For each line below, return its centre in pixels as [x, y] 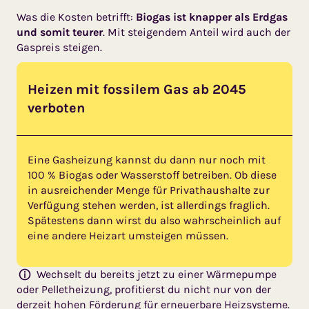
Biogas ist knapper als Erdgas [212, 17]
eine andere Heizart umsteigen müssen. [128, 235]
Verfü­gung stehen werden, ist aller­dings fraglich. [149, 205]
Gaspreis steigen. [59, 47]
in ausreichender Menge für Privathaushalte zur [149, 190]
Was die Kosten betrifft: [76, 17]
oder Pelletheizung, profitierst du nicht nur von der [144, 289]
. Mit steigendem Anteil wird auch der [197, 32]
